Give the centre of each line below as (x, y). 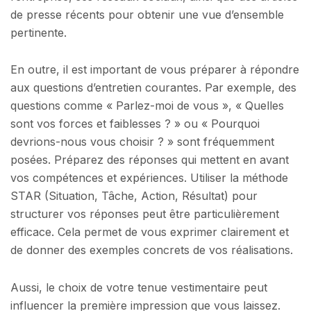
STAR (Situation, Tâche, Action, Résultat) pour (134, 196)
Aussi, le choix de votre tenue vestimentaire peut (139, 288)
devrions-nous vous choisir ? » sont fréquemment (142, 142)
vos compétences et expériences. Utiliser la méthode (149, 178)
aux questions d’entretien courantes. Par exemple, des (153, 88)
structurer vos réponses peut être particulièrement (145, 214)
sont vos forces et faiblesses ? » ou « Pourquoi (135, 124)
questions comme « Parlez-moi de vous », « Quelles (147, 106)
